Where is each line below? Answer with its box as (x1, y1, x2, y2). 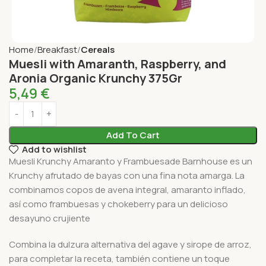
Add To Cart (106, 128, 160, 141)
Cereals (81, 43, 115, 56)
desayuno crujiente (9, 211, 90, 224)
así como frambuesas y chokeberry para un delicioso (9, 197, 228, 210)
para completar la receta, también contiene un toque (9, 252, 230, 265)
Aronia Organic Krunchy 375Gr (9, 69, 182, 86)
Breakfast (37, 43, 77, 56)
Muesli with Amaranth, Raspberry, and (9, 55, 226, 72)
